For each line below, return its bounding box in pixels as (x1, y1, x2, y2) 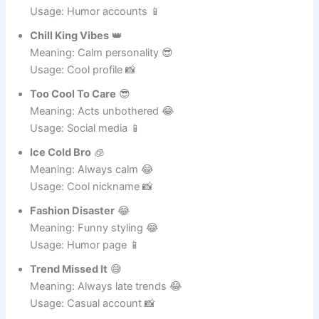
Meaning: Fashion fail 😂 (30, 4, 150, 17)
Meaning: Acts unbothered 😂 (30, 120, 175, 134)
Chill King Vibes (30, 45, 110, 58)
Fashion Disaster (30, 220, 115, 234)
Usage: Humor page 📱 (30, 254, 141, 268)
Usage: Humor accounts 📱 (30, 21, 162, 34)
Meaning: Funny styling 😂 (30, 237, 159, 251)
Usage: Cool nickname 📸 (30, 196, 154, 209)
